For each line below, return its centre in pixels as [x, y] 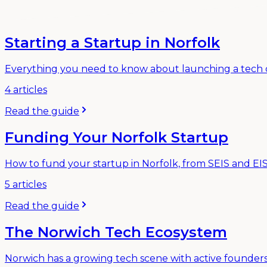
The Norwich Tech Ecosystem [116, 232]
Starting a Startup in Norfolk [112, 43]
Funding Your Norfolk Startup [117, 138]
